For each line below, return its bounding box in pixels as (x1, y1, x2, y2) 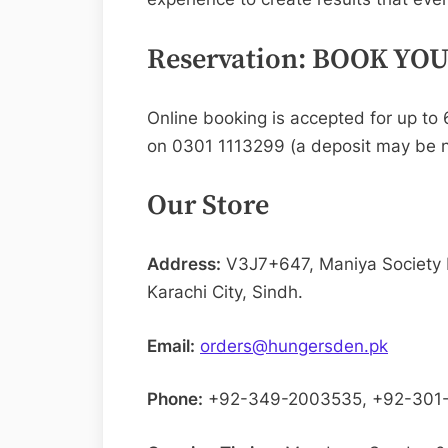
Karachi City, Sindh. (147, 282, 303, 303)
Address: (147, 254, 221, 275)
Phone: (147, 389, 203, 410)
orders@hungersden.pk (200, 335, 388, 356)
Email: (147, 335, 195, 356)
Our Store (147, 188, 269, 224)
